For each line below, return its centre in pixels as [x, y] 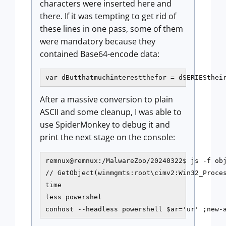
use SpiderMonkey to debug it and [105, 125]
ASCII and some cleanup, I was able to [111, 112]
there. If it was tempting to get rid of [108, 16]
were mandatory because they [98, 41]
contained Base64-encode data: [100, 54]
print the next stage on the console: [107, 137]
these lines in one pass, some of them [111, 29]
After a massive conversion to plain [106, 99]
